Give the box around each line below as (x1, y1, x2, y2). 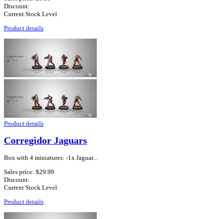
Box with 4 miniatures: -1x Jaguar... (4, 154, 97, 162)
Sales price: (4, 168, 36, 176)
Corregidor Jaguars (4, 135, 87, 146)
